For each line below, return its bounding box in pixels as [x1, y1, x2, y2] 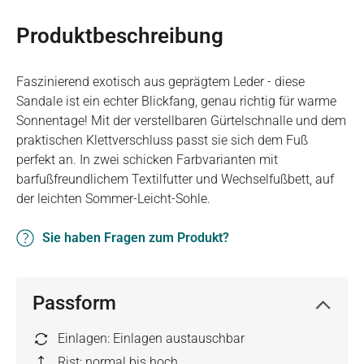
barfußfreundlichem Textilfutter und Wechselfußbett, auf [16, 171, 334, 187]
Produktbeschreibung [16, 24, 223, 48]
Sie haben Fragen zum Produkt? [42, 230, 229, 245]
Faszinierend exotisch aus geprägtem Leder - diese [16, 74, 305, 89]
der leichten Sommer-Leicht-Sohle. [16, 191, 210, 206]
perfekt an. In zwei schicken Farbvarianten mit [16, 152, 278, 167]
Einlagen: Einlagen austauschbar [58, 331, 245, 346]
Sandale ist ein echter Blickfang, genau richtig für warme [16, 93, 336, 109]
